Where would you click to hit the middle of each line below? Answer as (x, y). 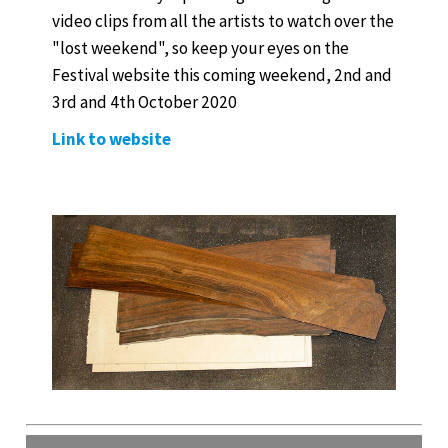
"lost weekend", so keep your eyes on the (200, 48)
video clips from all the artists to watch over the (223, 21)
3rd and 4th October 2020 (144, 102)
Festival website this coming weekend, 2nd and (222, 75)
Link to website (111, 139)
